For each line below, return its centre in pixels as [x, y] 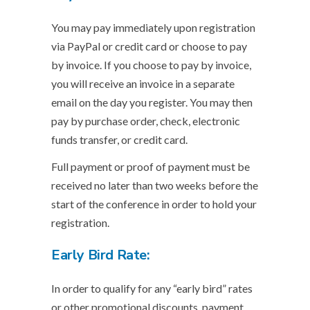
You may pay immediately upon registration [153, 27]
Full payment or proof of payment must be [151, 166]
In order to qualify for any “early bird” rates [152, 288]
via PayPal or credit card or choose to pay [149, 46]
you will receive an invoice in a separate [143, 83]
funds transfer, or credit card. [120, 139]
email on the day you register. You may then [152, 102]
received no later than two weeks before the [155, 185]
